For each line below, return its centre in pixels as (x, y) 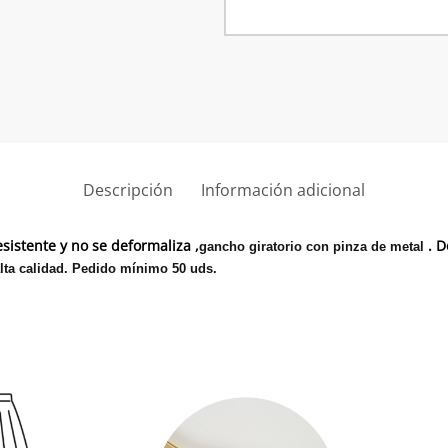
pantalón (289, 81)
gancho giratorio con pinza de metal (313, 246)
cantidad (288, 106)
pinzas (280, 31)
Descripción (128, 190)
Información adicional (283, 190)
